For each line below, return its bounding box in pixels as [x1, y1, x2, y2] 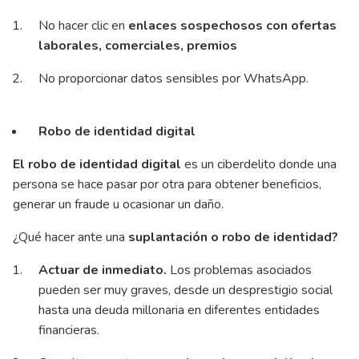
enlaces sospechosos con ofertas [128, 16, 337, 34]
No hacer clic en [38, 16, 128, 34]
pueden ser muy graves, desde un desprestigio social [38, 280, 333, 299]
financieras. [38, 321, 103, 339]
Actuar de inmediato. [38, 260, 170, 279]
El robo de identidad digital [13, 155, 181, 173]
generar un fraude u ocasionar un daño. [13, 195, 227, 213]
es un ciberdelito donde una [181, 155, 337, 173]
